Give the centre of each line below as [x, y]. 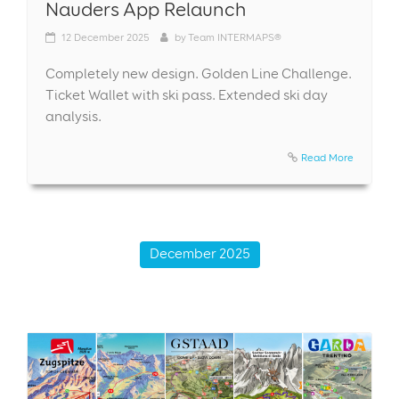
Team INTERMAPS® [235, 37]
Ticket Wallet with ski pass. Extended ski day [187, 94]
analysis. [73, 116]
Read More [327, 157]
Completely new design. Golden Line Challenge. [199, 73]
